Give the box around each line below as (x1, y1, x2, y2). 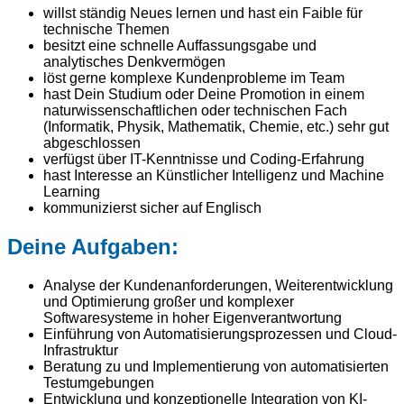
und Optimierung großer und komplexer (43, 293, 294, 309)
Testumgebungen (43, 374, 154, 390)
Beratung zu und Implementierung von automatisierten (43, 358, 389, 374)
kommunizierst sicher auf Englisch (43, 199, 262, 216)
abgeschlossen (43, 134, 141, 151)
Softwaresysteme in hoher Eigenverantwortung (43, 309, 342, 326)
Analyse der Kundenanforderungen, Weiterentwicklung (43, 277, 393, 293)
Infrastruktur (43, 342, 118, 358)
